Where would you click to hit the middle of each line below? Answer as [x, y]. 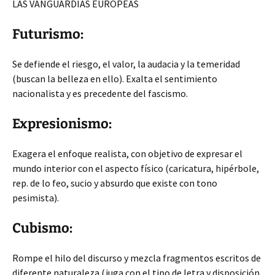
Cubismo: [42, 228]
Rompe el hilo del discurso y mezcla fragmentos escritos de [137, 258]
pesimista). [36, 198]
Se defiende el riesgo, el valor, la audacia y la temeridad [126, 64]
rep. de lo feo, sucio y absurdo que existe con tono [115, 183]
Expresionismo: [62, 124]
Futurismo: [48, 34]
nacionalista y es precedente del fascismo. [100, 93]
